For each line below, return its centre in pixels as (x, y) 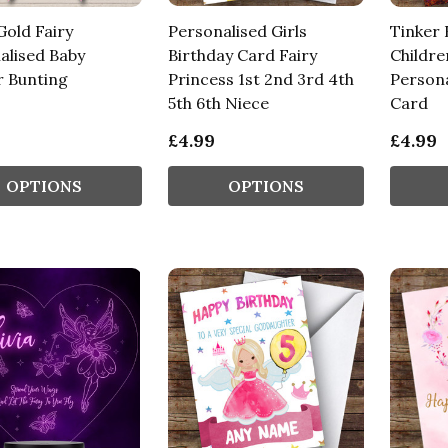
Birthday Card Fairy (242, 54)
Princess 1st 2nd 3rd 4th (260, 78)
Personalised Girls (237, 30)
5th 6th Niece (218, 102)
